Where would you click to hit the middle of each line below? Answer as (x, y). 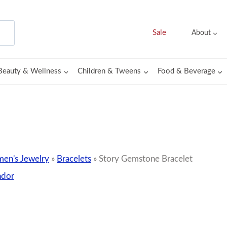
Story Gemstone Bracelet (146, 159)
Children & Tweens (109, 71)
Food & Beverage (186, 71)
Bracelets (74, 159)
